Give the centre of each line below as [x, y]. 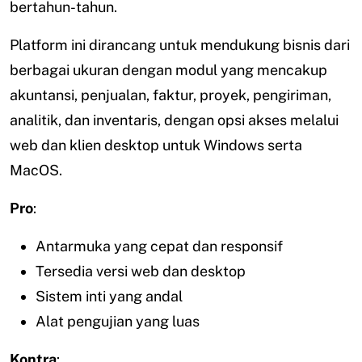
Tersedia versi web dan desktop [141, 271]
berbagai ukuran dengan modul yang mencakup [168, 70]
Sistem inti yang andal [109, 297]
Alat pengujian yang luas [118, 322]
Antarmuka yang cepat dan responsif [159, 246]
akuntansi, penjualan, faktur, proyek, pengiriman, [170, 95]
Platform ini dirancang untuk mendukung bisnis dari [180, 45]
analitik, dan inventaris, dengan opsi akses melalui [174, 120]
